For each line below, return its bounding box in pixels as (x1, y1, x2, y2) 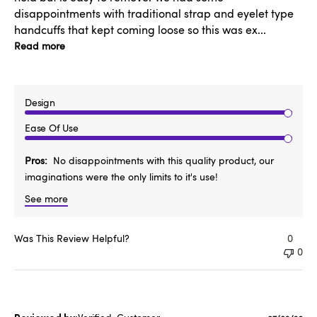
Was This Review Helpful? (14, 231, 129, 246)
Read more (14, 39, 65, 53)
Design (25, 96, 55, 110)
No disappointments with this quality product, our (53, 154, 274, 168)
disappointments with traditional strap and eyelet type (14, 5, 294, 21)
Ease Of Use (25, 121, 79, 135)
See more (25, 192, 68, 206)
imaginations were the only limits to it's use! (25, 170, 218, 184)
